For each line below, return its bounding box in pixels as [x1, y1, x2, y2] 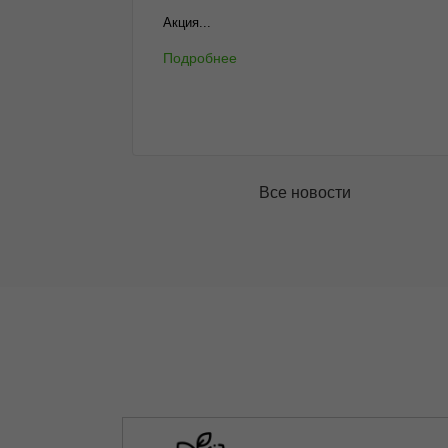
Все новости [259, 184, 352, 201]
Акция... [163, 15, 211, 30]
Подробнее [163, 50, 237, 66]
